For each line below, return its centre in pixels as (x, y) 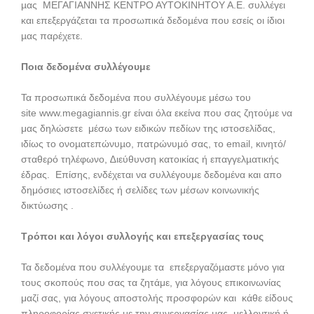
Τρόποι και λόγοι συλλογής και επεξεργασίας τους (142, 236)
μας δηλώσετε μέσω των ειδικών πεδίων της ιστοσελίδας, (150, 128)
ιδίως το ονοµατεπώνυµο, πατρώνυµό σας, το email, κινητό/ (153, 144)
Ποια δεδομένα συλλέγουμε (86, 67)
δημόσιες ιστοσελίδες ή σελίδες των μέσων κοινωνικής (140, 190)
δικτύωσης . (47, 205)
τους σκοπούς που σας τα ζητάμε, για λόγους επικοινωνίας (151, 282)
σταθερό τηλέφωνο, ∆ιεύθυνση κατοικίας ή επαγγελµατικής (150, 159)
